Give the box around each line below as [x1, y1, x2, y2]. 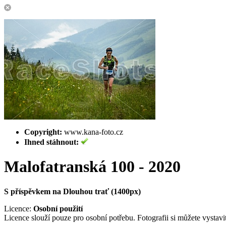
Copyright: [24, 128, 62, 136]
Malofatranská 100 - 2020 [4, 157, 181, 176]
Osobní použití [33, 204, 83, 213]
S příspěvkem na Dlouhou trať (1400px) [4, 187, 141, 196]
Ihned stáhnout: [24, 138, 79, 146]
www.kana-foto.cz [62, 128, 123, 136]
